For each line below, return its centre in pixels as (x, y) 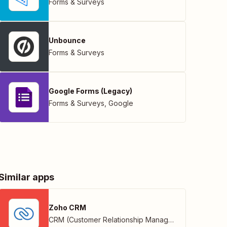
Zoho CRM (67, 207)
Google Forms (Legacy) (90, 91)
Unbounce (67, 40)
